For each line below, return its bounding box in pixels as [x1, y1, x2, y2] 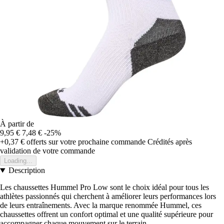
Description [8, 166, 45, 175]
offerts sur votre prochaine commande [24, 137, 145, 146]
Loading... [4, 157, 32, 165]
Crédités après [147, 137, 192, 146]
